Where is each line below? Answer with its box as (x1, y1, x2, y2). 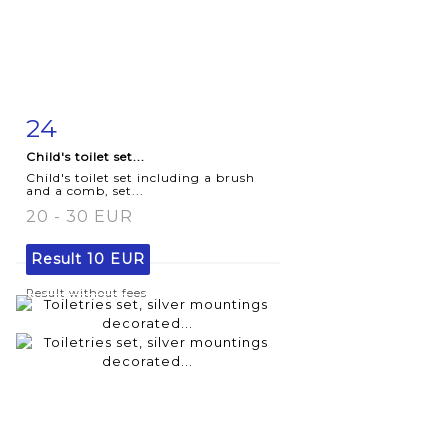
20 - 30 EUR (26, 206, 133, 226)
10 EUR (87, 249, 145, 268)
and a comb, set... (26, 182, 144, 198)
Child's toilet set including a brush (26, 169, 255, 185)
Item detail (46, 115, 132, 132)
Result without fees (26, 285, 147, 300)
